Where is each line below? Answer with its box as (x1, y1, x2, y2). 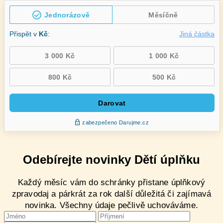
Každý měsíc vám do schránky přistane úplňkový (17, 177, 206, 187)
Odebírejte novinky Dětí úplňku (23, 152, 200, 166)
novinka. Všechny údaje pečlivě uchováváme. (25, 200, 198, 210)
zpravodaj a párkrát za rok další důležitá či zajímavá (11, 189, 212, 199)
